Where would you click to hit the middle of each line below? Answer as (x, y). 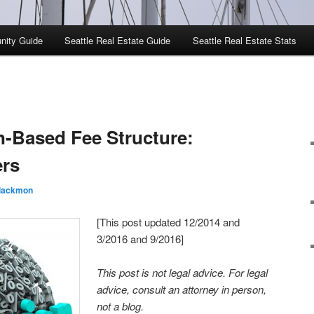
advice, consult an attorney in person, (182, 289)
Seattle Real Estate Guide (118, 41)
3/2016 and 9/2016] (141, 238)
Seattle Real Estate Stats (244, 41)
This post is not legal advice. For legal (183, 272)
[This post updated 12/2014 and (169, 221)
